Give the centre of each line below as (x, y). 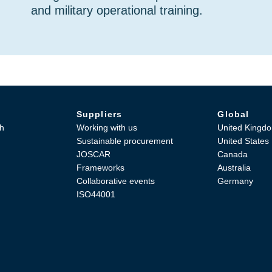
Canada (233, 154)
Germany (236, 181)
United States (243, 141)
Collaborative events (115, 181)
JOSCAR (93, 154)
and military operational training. (117, 10)
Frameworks (100, 168)
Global (233, 114)
